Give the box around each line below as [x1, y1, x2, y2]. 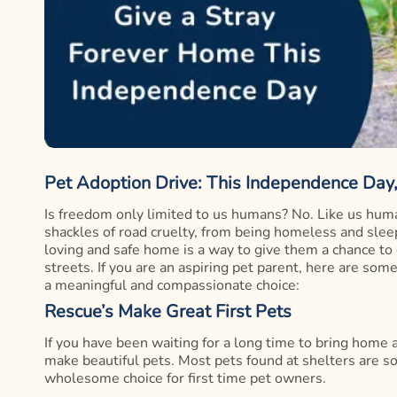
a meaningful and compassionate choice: [44, 276, 300, 296]
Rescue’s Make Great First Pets [44, 300, 292, 324]
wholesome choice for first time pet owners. [44, 369, 326, 389]
